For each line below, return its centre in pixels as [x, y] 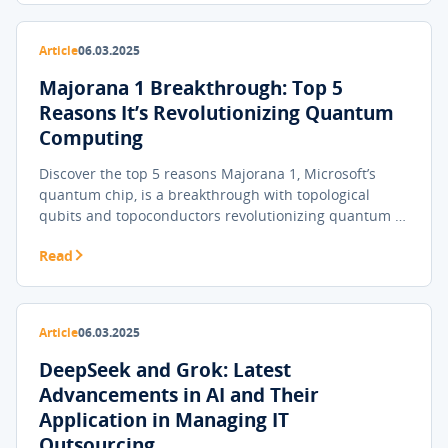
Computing [91, 138]
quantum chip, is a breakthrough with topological [204, 194]
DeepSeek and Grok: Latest [165, 370]
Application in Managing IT [164, 420]
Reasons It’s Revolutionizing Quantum [216, 113]
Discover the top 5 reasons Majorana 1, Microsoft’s [207, 173]
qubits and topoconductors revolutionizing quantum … [222, 215]
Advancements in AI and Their [179, 395]
